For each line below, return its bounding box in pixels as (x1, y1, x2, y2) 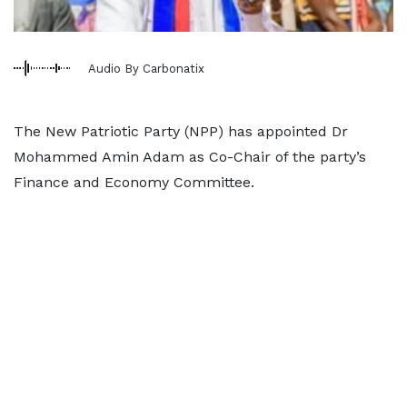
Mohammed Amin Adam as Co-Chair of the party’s (14, 148, 366, 165)
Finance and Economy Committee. (14, 174, 254, 191)
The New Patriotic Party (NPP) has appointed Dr (14, 123, 348, 140)
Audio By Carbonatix (88, 61, 204, 75)
